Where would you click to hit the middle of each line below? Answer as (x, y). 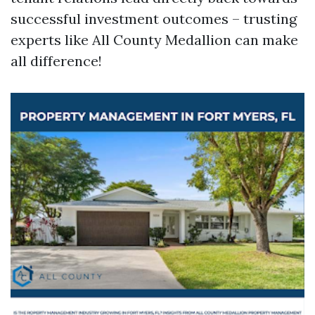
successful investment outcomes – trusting (154, 19)
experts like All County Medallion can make (154, 40)
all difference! (56, 61)
